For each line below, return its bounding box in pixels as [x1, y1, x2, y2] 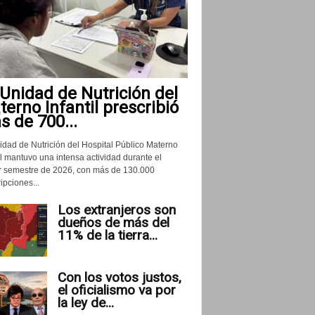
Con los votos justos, [57, 269, 181, 285]
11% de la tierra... [57, 226, 157, 243]
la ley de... [57, 294, 114, 311]
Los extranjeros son [57, 201, 176, 218]
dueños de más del [57, 214, 169, 231]
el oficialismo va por [57, 281, 176, 298]
